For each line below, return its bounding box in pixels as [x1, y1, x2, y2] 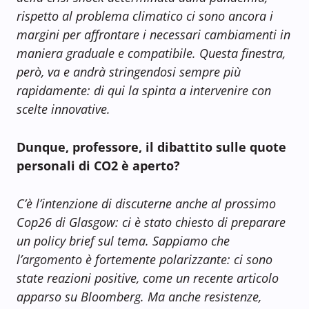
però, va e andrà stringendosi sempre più [17, 63, 241, 81]
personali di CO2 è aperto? [17, 157, 180, 175]
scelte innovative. [17, 101, 110, 118]
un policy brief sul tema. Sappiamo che [17, 232, 230, 250]
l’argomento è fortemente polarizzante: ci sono [17, 251, 272, 268]
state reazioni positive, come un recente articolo [17, 270, 279, 287]
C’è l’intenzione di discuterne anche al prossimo [17, 195, 276, 212]
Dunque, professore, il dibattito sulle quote [17, 139, 286, 156]
